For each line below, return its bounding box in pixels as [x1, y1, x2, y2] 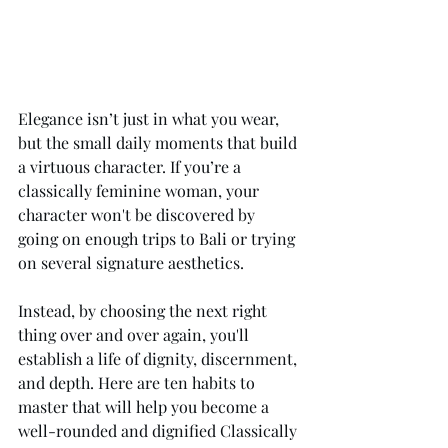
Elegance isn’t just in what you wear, [18, 108, 283, 130]
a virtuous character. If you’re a [18, 156, 245, 178]
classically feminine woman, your [18, 180, 263, 202]
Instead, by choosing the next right [18, 300, 271, 322]
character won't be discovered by [18, 204, 259, 226]
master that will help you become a [18, 396, 273, 418]
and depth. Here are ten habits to [18, 372, 259, 394]
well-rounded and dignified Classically [18, 420, 301, 442]
